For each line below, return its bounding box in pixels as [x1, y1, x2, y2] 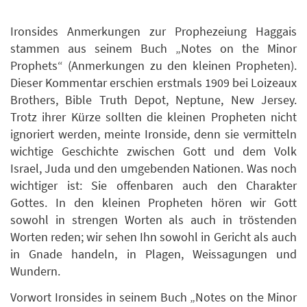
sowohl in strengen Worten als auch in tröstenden [10, 212, 297, 228]
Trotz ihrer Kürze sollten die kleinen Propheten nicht [10, 109, 297, 125]
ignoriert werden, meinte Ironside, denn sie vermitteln [10, 126, 297, 143]
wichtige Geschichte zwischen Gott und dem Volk [10, 143, 297, 160]
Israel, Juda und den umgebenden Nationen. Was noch [10, 160, 297, 177]
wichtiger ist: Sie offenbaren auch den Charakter [10, 177, 297, 194]
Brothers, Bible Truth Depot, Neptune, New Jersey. [10, 92, 297, 108]
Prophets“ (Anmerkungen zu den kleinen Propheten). [10, 58, 297, 74]
